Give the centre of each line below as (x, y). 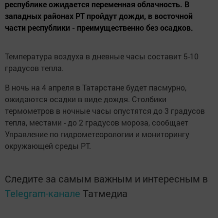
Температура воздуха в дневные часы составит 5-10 (102, 56)
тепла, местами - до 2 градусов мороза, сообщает (97, 122)
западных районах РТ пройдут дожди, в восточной (99, 16)
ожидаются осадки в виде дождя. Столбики (86, 99)
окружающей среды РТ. (48, 145)
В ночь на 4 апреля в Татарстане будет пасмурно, (96, 87)
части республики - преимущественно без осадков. (99, 27)
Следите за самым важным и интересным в (106, 178)
